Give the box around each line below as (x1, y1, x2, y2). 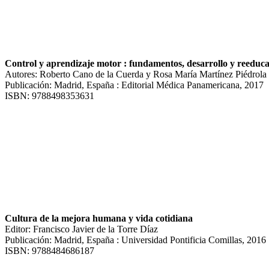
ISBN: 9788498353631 (5, 90, 94, 101)
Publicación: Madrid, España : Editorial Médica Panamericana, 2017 (5, 79, 264, 90)
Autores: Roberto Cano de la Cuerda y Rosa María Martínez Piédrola (5, 68, 267, 79)
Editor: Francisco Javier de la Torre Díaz (5, 223, 158, 234)
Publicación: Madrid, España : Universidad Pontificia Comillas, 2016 (5, 234, 266, 245)
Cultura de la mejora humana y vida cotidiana (5, 213, 193, 223)
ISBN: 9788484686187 (5, 245, 94, 256)
